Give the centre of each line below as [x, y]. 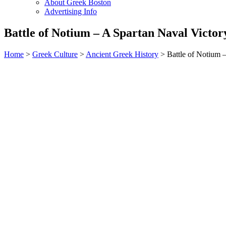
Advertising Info [71, 11]
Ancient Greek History [122, 54]
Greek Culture [55, 54]
